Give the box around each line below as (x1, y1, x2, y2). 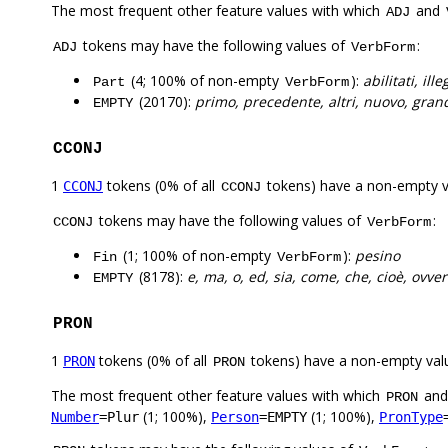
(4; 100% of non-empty (127, 71, 283, 91)
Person (211, 409, 259, 426)
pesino (355, 246, 400, 266)
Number (51, 409, 99, 426)
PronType (379, 409, 443, 426)
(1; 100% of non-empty (119, 246, 275, 266)
